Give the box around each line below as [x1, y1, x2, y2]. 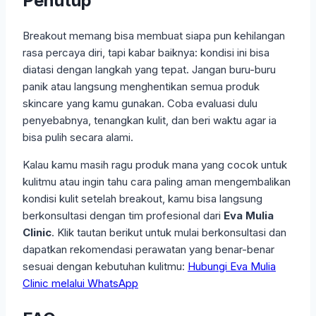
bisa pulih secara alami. [23, 130, 133, 144]
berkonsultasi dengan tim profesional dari [23, 208, 224, 222]
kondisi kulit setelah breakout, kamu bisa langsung [23, 191, 262, 205]
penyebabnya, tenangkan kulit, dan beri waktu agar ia [23, 113, 276, 127]
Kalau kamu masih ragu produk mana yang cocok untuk [23, 157, 287, 171]
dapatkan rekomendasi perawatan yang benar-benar [23, 242, 274, 256]
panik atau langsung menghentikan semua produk [23, 79, 260, 93]
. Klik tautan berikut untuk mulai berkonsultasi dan [51, 225, 286, 239]
